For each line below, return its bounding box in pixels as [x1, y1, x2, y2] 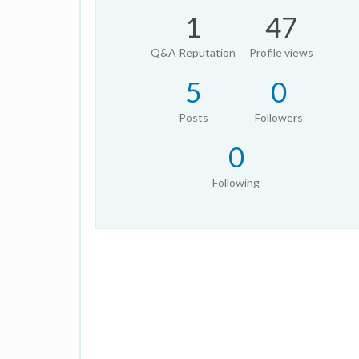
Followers [255, 111, 304, 124]
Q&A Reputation [151, 46, 236, 59]
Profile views [249, 46, 314, 59]
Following [212, 175, 260, 189]
